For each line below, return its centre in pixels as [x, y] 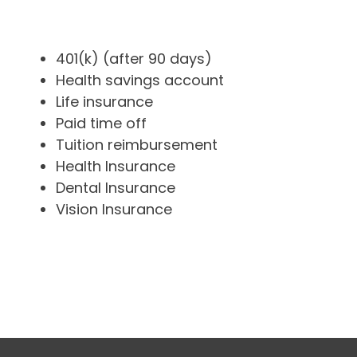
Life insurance [104, 102]
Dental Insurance [115, 188]
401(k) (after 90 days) [133, 59]
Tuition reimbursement [136, 145]
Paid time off [101, 123]
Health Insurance [115, 166]
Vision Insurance [114, 209]
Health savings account [139, 80]
